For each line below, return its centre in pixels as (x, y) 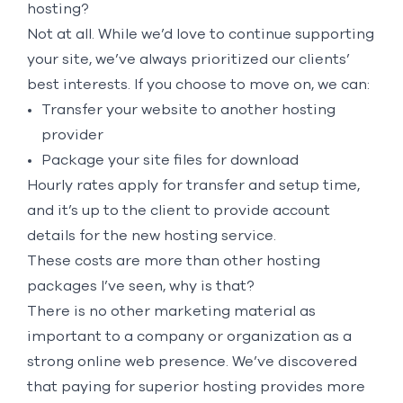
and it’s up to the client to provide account (178, 210)
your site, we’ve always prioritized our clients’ (188, 59)
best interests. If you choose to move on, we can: (198, 84)
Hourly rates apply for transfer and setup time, (193, 185)
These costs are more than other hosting (173, 260)
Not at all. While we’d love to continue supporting (200, 34)
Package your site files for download (170, 160)
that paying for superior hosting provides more (196, 386)
